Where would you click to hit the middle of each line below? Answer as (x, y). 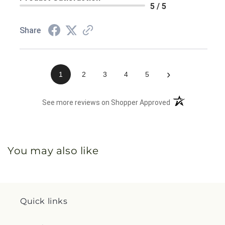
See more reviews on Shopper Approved (106, 102)
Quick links (44, 201)
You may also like (53, 150)
